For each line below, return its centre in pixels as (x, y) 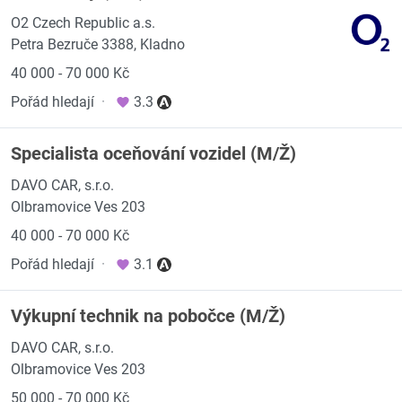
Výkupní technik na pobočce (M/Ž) (148, 316)
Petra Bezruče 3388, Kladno (98, 44)
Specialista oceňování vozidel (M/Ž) (153, 153)
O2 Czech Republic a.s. (83, 23)
